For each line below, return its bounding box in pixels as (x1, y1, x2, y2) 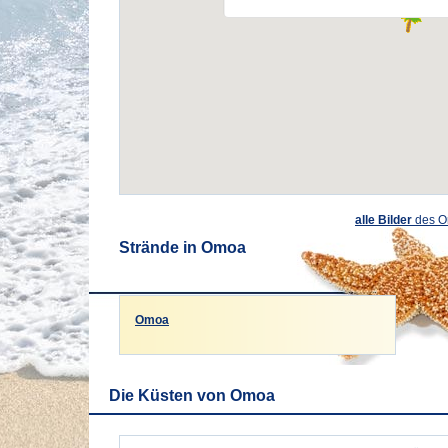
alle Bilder (355, 213, 412, 227)
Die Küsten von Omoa (109, 387, 275, 404)
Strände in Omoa (119, 239, 246, 256)
